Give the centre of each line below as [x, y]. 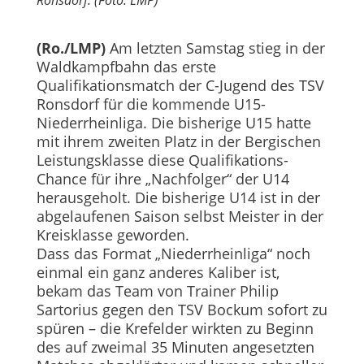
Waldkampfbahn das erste [126, 67]
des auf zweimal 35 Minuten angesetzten [175, 347]
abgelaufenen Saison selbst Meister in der [180, 217]
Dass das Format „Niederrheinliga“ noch [173, 254]
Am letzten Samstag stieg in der [215, 48]
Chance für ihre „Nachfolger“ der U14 [162, 179]
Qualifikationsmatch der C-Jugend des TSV [180, 86]
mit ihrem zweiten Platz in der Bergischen [178, 142]
